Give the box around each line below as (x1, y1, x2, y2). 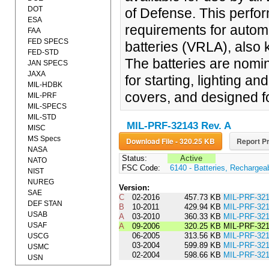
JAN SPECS (28, 59, 68, 67)
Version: (118, 183, 150, 193)
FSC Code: (119, 163, 160, 173)
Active (180, 154, 203, 163)
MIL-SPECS (28, 102, 67, 110)
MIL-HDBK (28, 80, 62, 89)
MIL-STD (28, 113, 56, 121)
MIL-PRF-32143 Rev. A (126, 120, 231, 132)
